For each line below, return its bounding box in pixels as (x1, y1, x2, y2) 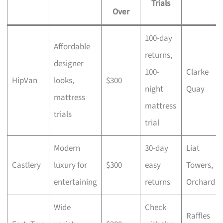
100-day (144, 32, 172, 44)
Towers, (186, 159, 213, 171)
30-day (144, 142, 168, 154)
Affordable (53, 40, 90, 53)
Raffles (186, 210, 210, 222)
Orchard (186, 176, 215, 188)
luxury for (53, 159, 87, 171)
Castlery (11, 159, 41, 171)
